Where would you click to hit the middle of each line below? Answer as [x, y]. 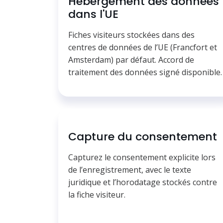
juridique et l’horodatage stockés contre [143, 182]
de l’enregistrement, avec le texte [130, 169]
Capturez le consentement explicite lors [142, 157]
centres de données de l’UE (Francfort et [143, 47]
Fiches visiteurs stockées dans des [131, 35]
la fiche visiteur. [97, 194]
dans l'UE [93, 14]
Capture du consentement [143, 136]
